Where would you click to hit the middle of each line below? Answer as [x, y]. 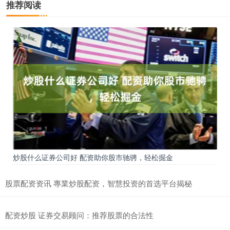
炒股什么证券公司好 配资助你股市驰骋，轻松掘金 [93, 157]
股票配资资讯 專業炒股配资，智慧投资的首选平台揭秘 [99, 183]
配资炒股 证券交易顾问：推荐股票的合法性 [79, 215]
